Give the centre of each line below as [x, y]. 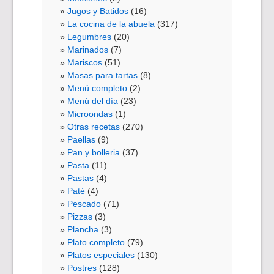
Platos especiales [101, 255]
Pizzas [80, 217]
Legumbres [90, 37]
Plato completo [96, 243]
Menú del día [93, 101]
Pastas [81, 178]
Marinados [88, 50]
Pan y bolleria [94, 153]
